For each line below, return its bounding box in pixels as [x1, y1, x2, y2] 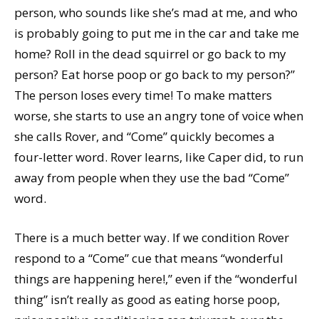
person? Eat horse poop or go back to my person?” [14, 66, 295, 83]
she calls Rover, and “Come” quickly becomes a [14, 127, 275, 145]
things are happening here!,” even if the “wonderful [14, 270, 298, 287]
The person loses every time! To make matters [14, 86, 272, 103]
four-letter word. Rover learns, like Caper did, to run [14, 148, 303, 165]
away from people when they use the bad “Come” [14, 169, 289, 186]
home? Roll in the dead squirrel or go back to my [14, 45, 286, 62]
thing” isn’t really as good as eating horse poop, [14, 291, 280, 308]
